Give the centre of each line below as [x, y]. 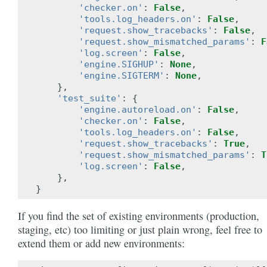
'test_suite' [89, 98]
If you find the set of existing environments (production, [139, 215]
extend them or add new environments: [101, 243]
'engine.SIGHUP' [119, 64]
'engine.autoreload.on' [138, 109]
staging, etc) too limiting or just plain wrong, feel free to [140, 229]
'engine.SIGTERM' [122, 75]
